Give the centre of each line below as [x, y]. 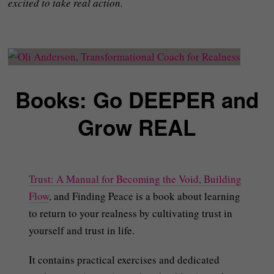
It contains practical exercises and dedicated [124, 260]
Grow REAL [137, 128]
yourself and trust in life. [82, 231]
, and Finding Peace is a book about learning [145, 196]
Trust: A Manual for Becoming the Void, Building [135, 179]
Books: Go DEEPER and [137, 100]
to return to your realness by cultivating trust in [131, 213]
